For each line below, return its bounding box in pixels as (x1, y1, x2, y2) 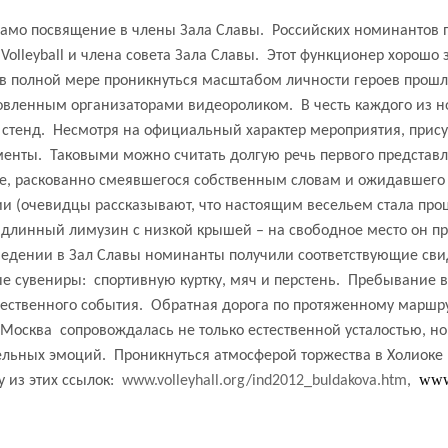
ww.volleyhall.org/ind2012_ (133, 372, 312, 389)
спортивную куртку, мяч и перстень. (94, 272, 340, 289)
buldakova (312, 372, 377, 389)
